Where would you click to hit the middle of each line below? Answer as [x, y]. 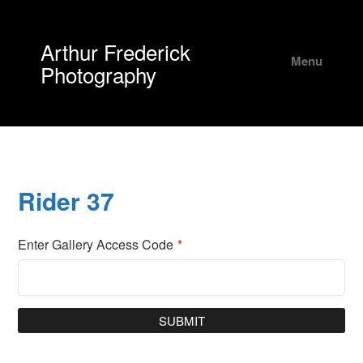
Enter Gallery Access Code [96, 244]
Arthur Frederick [115, 51]
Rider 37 [66, 201]
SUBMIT [181, 320]
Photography [98, 74]
